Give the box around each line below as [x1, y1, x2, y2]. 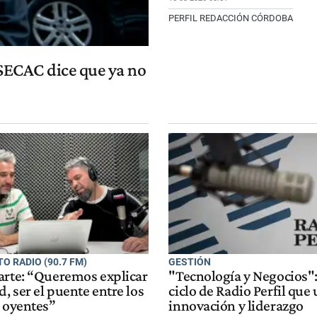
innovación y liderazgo [168, 297, 304, 315]
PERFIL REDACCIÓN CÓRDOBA [168, 12, 294, 23]
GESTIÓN [168, 255, 212, 267]
